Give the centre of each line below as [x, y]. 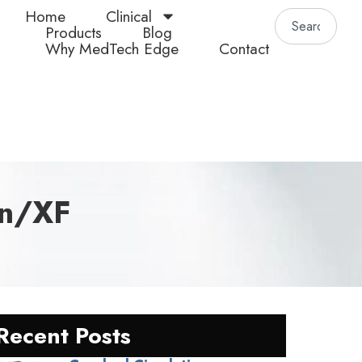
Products [74, 32]
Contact [244, 48]
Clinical [129, 16]
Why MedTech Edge [112, 48]
